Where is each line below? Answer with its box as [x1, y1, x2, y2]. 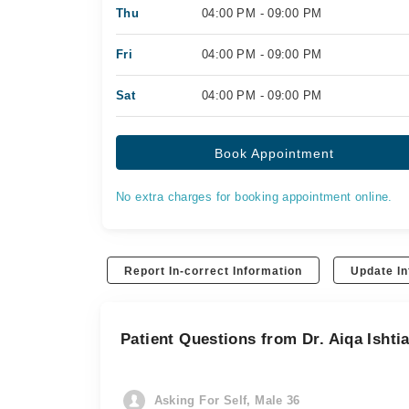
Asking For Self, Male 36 [153, 393, 300, 407]
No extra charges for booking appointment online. [116, 190, 393, 204]
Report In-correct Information [124, 265, 303, 278]
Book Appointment [215, 146, 335, 161]
